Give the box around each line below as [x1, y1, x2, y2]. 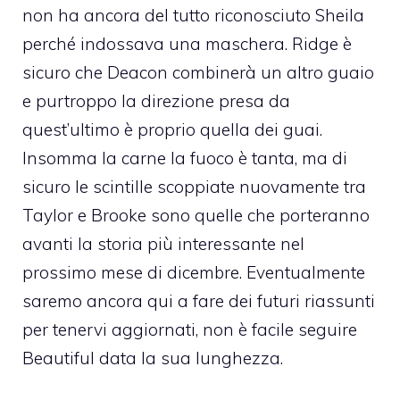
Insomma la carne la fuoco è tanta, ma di [22, 147, 347, 170]
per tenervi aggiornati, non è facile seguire [22, 319, 357, 341]
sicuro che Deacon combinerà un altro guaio [22, 62, 374, 84]
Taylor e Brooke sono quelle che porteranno [22, 204, 370, 227]
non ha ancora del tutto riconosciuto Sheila [22, 4, 364, 27]
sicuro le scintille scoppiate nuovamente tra [22, 176, 366, 198]
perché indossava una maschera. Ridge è [22, 33, 352, 55]
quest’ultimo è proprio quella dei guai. [22, 119, 322, 141]
